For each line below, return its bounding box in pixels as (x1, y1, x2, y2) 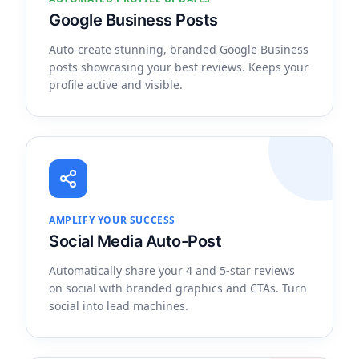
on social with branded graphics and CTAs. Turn (49, 280, 307, 296)
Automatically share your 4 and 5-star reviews (49, 263, 295, 278)
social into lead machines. (49, 298, 188, 313)
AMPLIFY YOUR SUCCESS (49, 213, 175, 227)
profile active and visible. (49, 77, 183, 92)
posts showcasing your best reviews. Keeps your (49, 59, 309, 75)
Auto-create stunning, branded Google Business (49, 42, 309, 57)
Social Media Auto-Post (49, 232, 221, 251)
